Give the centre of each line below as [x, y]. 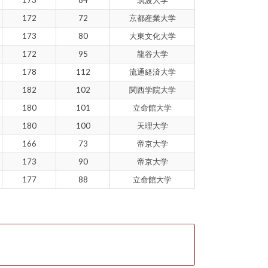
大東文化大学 [152, 36]
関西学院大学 [152, 89]
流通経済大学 [152, 71]
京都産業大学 [152, 18]
